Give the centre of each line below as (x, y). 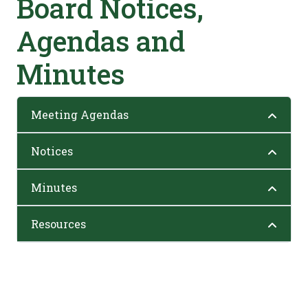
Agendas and (101, 41)
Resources (58, 224)
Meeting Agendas (80, 115)
